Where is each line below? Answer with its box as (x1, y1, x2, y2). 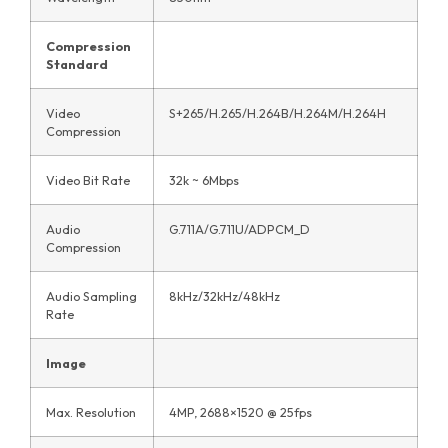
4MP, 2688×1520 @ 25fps (169, 404, 312, 421)
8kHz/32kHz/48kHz (169, 288, 280, 305)
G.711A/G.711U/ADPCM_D (169, 221, 310, 238)
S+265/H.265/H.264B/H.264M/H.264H (169, 105, 386, 122)
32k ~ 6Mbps (169, 172, 239, 189)
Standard (46, 56, 108, 73)
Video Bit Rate (46, 172, 130, 189)
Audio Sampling (46, 288, 137, 305)
